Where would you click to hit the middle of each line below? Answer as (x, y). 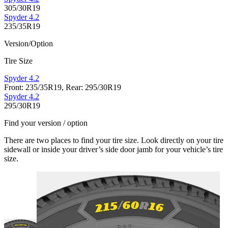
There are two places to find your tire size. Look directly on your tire (114, 140)
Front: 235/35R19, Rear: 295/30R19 (63, 88)
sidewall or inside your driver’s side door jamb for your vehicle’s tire (113, 150)
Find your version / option (46, 123)
